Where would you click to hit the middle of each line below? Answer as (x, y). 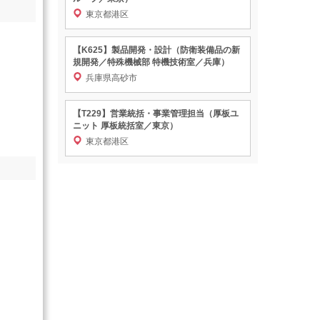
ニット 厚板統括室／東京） (125, 126)
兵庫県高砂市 (111, 78)
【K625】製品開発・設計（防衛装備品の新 (156, 50)
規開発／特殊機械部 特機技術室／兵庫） (151, 62)
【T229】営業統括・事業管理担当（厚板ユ (156, 114)
